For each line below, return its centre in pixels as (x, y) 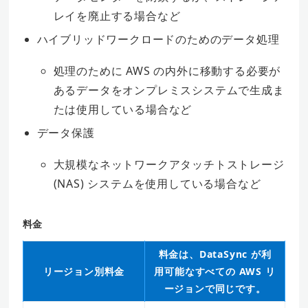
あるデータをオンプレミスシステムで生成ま (169, 90)
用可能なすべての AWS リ (215, 272)
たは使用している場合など (123, 110)
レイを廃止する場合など (117, 15)
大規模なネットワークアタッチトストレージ (169, 165)
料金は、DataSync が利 (215, 254)
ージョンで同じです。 (215, 289)
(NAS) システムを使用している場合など (157, 184)
